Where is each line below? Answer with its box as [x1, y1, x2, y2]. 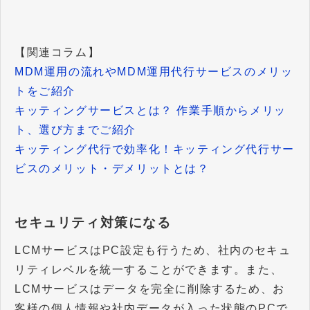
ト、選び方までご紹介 [15, 124, 136, 136]
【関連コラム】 [15, 46, 100, 59]
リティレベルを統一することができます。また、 [15, 264, 283, 276]
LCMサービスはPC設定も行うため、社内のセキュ [15, 244, 291, 257]
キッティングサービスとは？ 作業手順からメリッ [15, 104, 286, 117]
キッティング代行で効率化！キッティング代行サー [15, 143, 295, 156]
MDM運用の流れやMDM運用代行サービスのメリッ [15, 66, 293, 78]
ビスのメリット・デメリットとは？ [15, 163, 210, 175]
